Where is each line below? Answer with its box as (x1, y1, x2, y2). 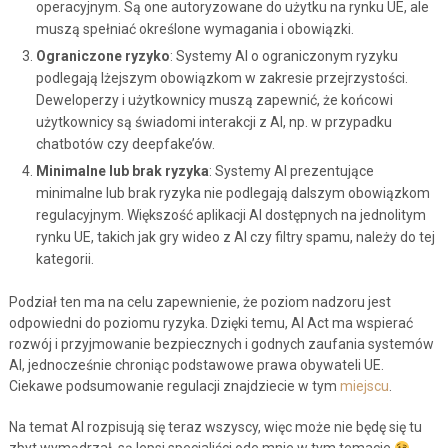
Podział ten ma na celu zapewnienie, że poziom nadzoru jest (8, 294, 391, 311)
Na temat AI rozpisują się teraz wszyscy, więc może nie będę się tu (8, 419, 422, 436)
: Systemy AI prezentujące (208, 163, 374, 180)
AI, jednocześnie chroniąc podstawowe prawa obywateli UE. (8, 357, 384, 374)
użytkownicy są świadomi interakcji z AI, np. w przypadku (35, 114, 392, 131)
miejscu (339, 378, 389, 395)
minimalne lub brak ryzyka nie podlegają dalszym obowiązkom (35, 185, 430, 202)
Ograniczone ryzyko (35, 48, 170, 65)
